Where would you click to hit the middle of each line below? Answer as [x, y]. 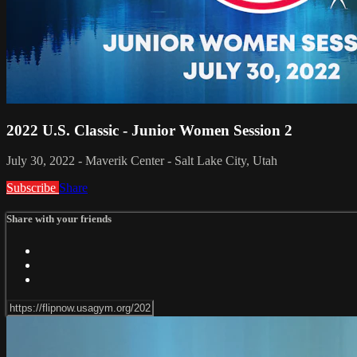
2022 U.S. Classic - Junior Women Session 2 [149, 130]
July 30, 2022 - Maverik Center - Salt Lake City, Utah [142, 161]
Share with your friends [59, 219]
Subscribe [33, 188]
